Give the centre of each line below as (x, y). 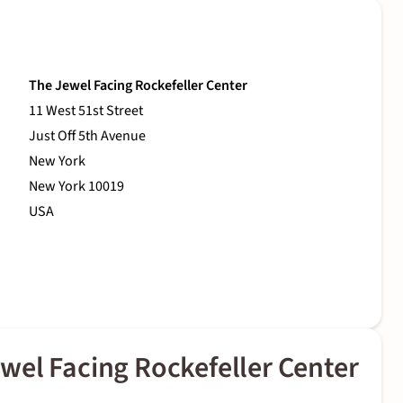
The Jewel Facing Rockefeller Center (138, 86)
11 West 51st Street (86, 111)
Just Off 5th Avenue (87, 136)
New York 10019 (76, 187)
